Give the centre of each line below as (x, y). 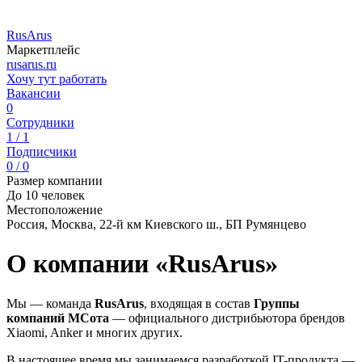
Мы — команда (51, 303)
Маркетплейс (43, 50)
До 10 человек (46, 195)
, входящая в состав (199, 303)
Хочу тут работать (57, 79)
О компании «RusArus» (142, 264)
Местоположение (55, 210)
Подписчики (42, 152)
